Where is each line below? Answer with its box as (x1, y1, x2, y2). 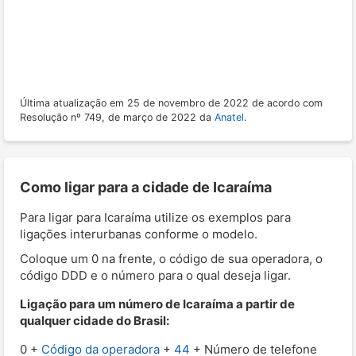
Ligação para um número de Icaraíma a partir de (20, 296, 295, 311)
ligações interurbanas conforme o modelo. (20, 226, 257, 242)
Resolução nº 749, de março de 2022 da (20, 110, 215, 123)
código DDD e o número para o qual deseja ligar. (20, 267, 291, 283)
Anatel (215, 110, 244, 123)
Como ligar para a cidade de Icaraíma (20, 178, 272, 195)
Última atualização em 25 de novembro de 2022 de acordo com (20, 96, 323, 109)
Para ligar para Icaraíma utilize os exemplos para (20, 209, 291, 225)
